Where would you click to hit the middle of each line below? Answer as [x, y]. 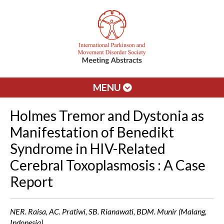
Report [31, 181]
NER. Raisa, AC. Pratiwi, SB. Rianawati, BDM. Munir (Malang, [108, 211]
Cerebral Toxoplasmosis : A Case [108, 165]
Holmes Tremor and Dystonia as [107, 115]
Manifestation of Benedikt [92, 132]
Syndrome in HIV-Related [88, 148]
